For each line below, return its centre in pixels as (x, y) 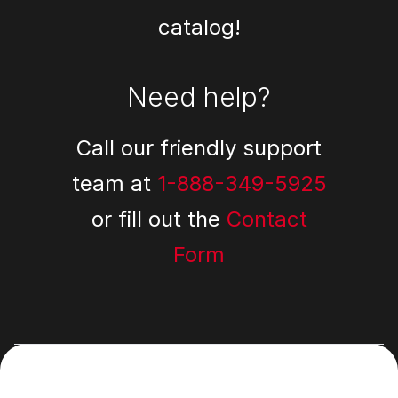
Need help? (199, 97)
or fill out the (159, 219)
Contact (267, 219)
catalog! (199, 27)
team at (114, 183)
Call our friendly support (199, 148)
